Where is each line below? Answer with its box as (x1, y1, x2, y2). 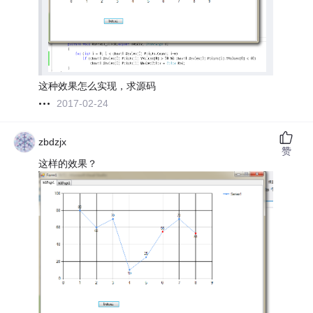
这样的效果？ (38, 158, 98, 170)
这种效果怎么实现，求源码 (38, 80, 156, 92)
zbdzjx (38, 136, 67, 148)
